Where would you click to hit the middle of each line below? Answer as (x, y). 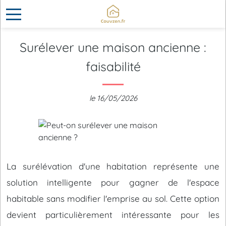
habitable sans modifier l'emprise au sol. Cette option (113, 199)
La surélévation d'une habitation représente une (113, 166)
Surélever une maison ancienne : (113, 47)
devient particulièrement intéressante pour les (113, 215)
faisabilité (113, 66)
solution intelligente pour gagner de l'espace (113, 182)
